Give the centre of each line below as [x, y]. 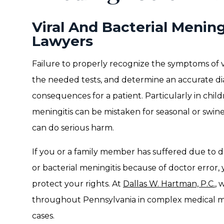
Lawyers [62, 41]
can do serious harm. [73, 128]
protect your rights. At [77, 184]
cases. [43, 216]
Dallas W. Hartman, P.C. [169, 184]
